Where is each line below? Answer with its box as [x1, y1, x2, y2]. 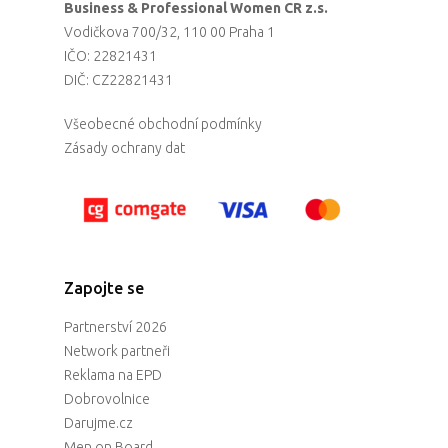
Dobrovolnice [64, 391, 150, 408]
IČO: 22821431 [64, 48, 157, 65]
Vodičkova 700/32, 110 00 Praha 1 [64, 24, 275, 41]
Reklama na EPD [64, 367, 162, 384]
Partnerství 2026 [64, 319, 167, 336]
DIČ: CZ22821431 [64, 72, 173, 89]
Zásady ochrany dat [64, 140, 185, 157]
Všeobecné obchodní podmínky [64, 116, 262, 133]
